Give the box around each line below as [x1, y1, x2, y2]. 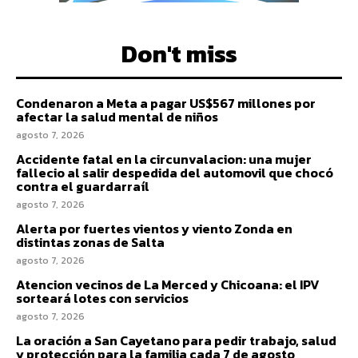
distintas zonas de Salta [16, 232, 165, 252]
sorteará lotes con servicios [16, 288, 189, 308]
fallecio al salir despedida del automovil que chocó [16, 162, 333, 182]
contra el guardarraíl [16, 176, 149, 196]
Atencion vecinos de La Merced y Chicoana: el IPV [16, 274, 320, 294]
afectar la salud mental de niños [16, 106, 218, 126]
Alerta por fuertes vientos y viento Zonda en [16, 218, 292, 238]
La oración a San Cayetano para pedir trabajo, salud [16, 330, 336, 350]
